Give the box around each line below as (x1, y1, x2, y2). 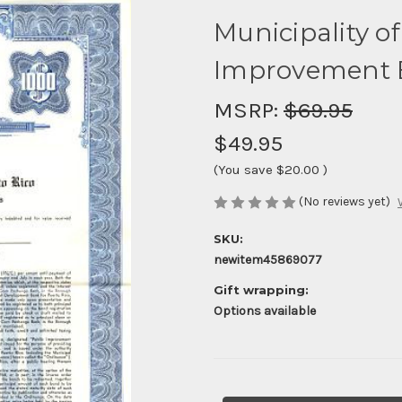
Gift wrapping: (214, 283, 309, 298)
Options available (214, 303, 316, 319)
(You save (214, 161, 273, 178)
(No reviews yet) (299, 193, 390, 209)
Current (214, 385, 258, 400)
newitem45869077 (214, 252, 322, 268)
